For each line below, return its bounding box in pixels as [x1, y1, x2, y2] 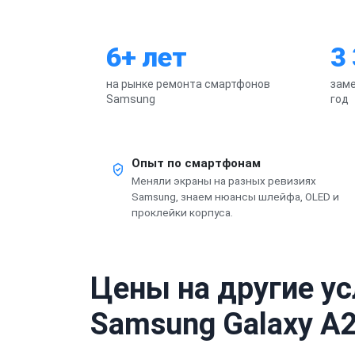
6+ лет [106, 40, 186, 73]
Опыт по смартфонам [132, 155, 261, 170]
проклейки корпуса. [132, 205, 233, 219]
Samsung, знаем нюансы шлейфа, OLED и [132, 189, 339, 203]
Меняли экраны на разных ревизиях [132, 174, 316, 187]
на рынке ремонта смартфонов [106, 77, 270, 90]
